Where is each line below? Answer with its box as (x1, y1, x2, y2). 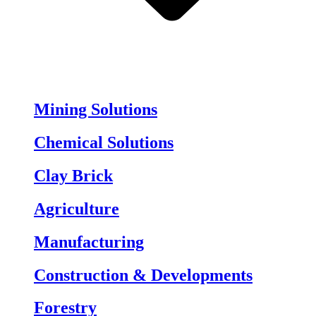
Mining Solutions (34, 100, 157, 119)
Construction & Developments (34, 265, 253, 284)
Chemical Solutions (34, 133, 174, 152)
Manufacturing (34, 232, 144, 251)
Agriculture (34, 199, 119, 218)
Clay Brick (34, 166, 113, 185)
